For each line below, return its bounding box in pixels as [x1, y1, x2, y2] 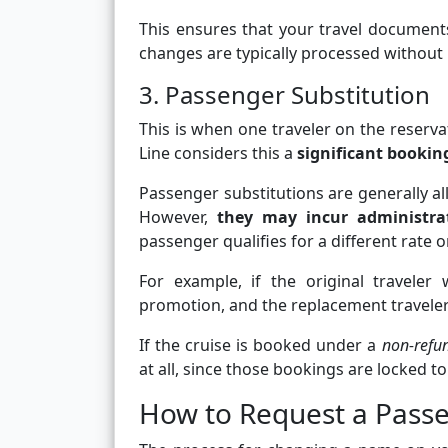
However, [139, 206, 217, 229]
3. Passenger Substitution [139, 78, 430, 112]
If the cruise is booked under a [139, 334, 382, 357]
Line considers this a [139, 142, 297, 165]
